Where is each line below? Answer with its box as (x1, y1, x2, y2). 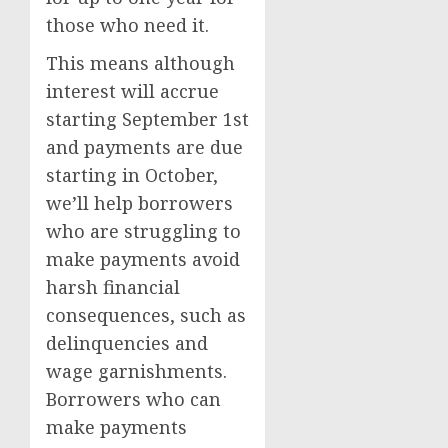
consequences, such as (46, 303, 246, 327)
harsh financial (46, 275, 180, 299)
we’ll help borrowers (46, 191, 233, 215)
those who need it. (46, 13, 214, 37)
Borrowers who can (46, 387, 221, 411)
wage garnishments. (46, 359, 232, 383)
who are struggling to (46, 219, 241, 243)
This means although (46, 51, 235, 75)
